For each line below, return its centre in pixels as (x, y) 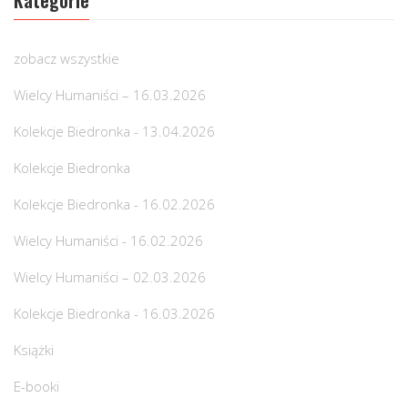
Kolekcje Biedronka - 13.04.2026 (114, 132)
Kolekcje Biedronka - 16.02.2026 (114, 204)
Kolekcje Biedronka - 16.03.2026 (114, 314)
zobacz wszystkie (66, 59)
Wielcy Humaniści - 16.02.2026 (108, 241)
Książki (34, 350)
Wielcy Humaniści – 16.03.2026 (110, 95)
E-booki (36, 387)
